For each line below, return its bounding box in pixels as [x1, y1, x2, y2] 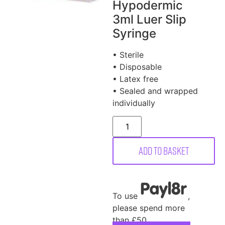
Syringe [113, 26, 156, 41]
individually [113, 98, 155, 108]
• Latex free [113, 74, 158, 84]
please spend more [113, 203, 185, 213]
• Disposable [113, 62, 162, 72]
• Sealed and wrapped [113, 86, 198, 96]
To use [113, 191, 140, 201]
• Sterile [113, 50, 144, 60]
